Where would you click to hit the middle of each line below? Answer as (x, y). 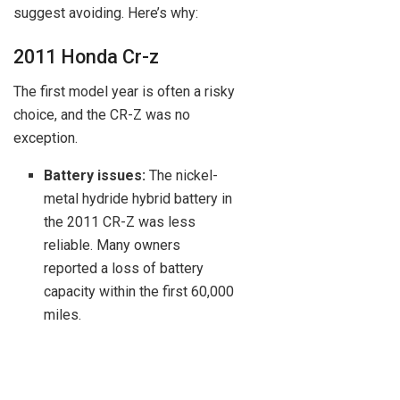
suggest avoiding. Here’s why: (106, 12)
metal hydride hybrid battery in (138, 199)
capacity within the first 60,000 (139, 292)
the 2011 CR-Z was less (120, 222)
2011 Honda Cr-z (86, 57)
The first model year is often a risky (124, 92)
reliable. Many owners (112, 246)
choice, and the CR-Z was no (102, 115)
